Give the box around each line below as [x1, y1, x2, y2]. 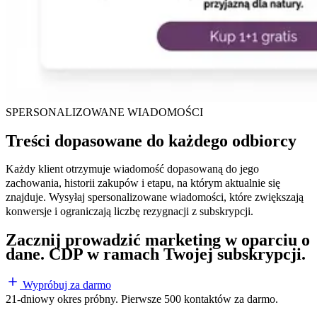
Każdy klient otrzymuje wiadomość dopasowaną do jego [6, 162, 259, 175]
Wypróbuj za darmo [23, 279, 111, 292]
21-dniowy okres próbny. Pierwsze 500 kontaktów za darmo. [6, 293, 278, 306]
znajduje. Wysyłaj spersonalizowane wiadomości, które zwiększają [6, 190, 304, 203]
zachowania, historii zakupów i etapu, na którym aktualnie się [6, 176, 280, 189]
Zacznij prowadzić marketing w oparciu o [6, 230, 310, 249]
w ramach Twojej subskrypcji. [83, 244, 306, 263]
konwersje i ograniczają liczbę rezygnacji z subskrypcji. [6, 204, 253, 217]
